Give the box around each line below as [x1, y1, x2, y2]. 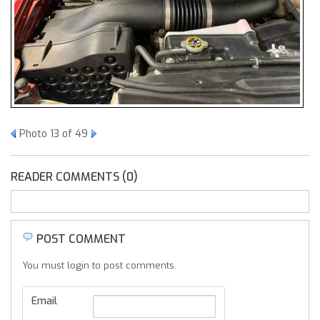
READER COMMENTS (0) [11, 169, 138, 184]
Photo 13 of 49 [19, 127, 88, 141]
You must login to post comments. [22, 259, 176, 271]
